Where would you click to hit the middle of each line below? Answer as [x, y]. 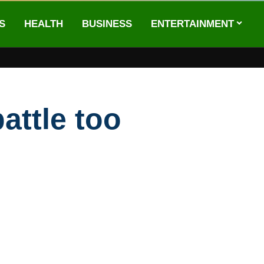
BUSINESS [107, 24]
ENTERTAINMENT [192, 24]
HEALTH [43, 24]
